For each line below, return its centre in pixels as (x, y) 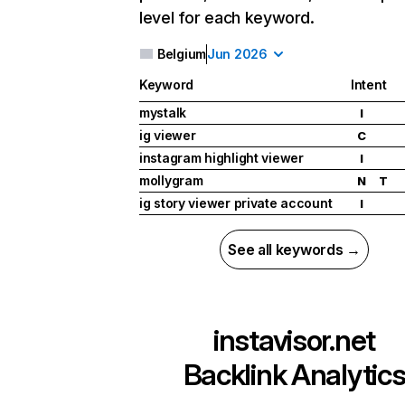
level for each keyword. (227, 18)
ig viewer (168, 136)
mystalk (163, 113)
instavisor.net (294, 341)
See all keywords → (294, 250)
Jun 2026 (237, 54)
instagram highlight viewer (221, 158)
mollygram (171, 181)
